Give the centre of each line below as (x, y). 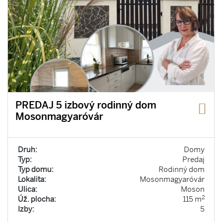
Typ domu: (35, 170)
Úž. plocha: (37, 199)
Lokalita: (32, 180)
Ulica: (27, 190)
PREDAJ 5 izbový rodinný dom (86, 105)
